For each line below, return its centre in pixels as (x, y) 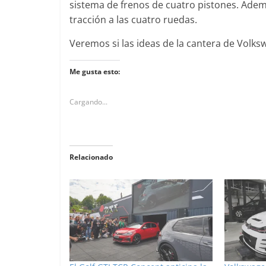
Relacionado (91, 157)
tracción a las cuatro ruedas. (133, 20)
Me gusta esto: (95, 72)
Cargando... (88, 102)
